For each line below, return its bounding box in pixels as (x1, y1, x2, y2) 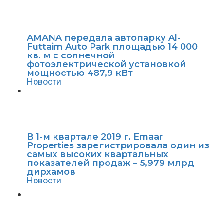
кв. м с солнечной (27, 50, 115, 61)
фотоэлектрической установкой (27, 58, 186, 70)
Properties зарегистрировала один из (27, 140, 209, 151)
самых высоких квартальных (27, 148, 168, 160)
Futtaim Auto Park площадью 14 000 (27, 41, 198, 52)
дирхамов (27, 166, 75, 177)
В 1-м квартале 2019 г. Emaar (27, 131, 163, 142)
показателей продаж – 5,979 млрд (27, 157, 194, 168)
